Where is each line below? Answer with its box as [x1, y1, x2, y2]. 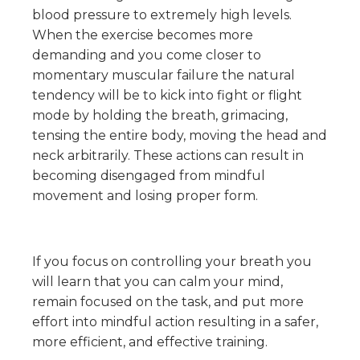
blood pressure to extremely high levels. [32, 7, 292, 22]
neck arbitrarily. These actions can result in [32, 148, 304, 163]
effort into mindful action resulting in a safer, [32, 314, 318, 329]
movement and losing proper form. [32, 188, 258, 203]
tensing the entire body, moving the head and [32, 128, 327, 143]
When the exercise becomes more [32, 27, 253, 43]
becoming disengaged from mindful [32, 168, 265, 183]
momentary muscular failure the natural [32, 67, 295, 83]
